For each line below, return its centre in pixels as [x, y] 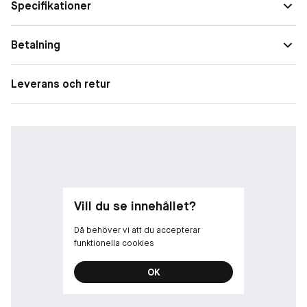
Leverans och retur [61, 84]
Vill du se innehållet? [135, 206]
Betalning [36, 45]
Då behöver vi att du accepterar [137, 230]
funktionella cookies [114, 243]
